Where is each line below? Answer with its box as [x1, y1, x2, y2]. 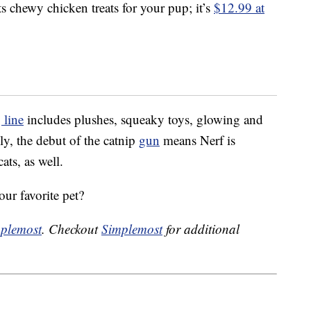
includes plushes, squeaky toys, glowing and [24, 110, 263, 128]
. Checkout [42, 220, 101, 238]
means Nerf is [160, 131, 235, 149]
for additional [162, 220, 239, 238]
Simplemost [101, 220, 162, 238]
